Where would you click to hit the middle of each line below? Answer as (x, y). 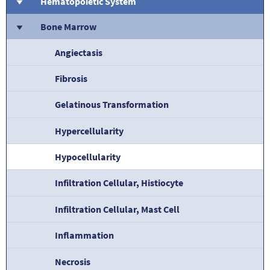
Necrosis (73, 261)
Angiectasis (79, 52)
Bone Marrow (68, 27)
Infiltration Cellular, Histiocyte (119, 183)
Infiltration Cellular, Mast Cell (117, 209)
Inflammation (84, 235)
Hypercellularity (89, 130)
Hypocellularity (88, 157)
